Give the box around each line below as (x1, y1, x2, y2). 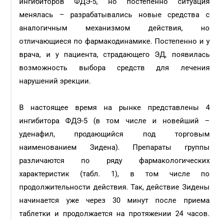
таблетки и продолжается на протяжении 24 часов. (19, 209, 210, 218)
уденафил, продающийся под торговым (19, 130, 210, 138)
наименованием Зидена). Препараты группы (19, 143, 210, 152)
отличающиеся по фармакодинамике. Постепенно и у (19, 37, 210, 46)
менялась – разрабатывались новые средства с (19, 10, 210, 19)
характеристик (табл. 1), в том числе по (19, 169, 210, 178)
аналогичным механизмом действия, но (19, 24, 210, 32)
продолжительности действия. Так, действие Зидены (19, 183, 210, 192)
